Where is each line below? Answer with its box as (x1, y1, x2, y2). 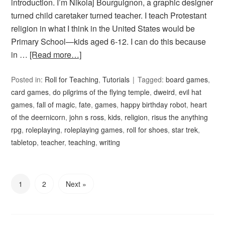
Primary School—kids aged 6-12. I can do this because (11, 36, 206, 48)
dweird (154, 87, 175, 97)
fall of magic (37, 99, 75, 110)
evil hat (179, 87, 202, 97)
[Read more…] (30, 49, 82, 61)
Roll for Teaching (45, 74, 99, 85)
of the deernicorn (11, 112, 66, 123)
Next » (66, 179, 87, 189)
